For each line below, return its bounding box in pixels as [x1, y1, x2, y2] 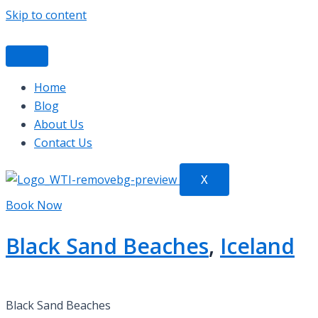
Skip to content [6, 7, 87, 23]
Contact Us [34, 135, 92, 150]
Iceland [220, 231, 295, 261]
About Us [34, 116, 84, 132]
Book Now [6, 197, 62, 213]
